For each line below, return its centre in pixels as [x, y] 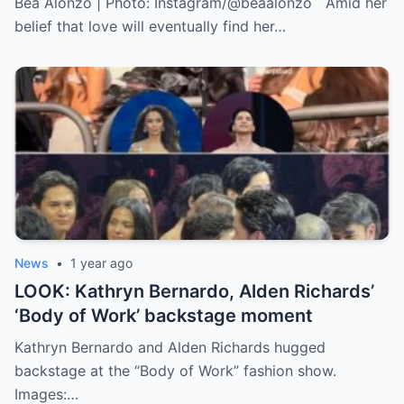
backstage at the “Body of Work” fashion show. [175, 371]
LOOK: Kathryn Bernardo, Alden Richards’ [194, 292]
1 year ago [101, 263]
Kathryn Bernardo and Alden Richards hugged [170, 348]
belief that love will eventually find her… [150, 27]
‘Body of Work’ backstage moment [164, 316]
